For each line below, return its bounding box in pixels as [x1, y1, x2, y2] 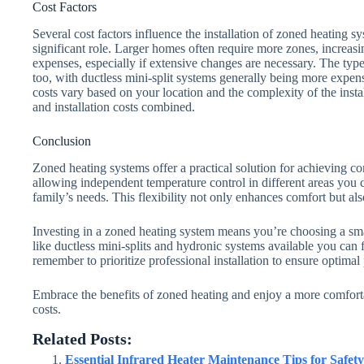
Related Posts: [32, 329, 132, 348]
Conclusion [32, 134, 91, 149]
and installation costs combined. [32, 100, 195, 115]
